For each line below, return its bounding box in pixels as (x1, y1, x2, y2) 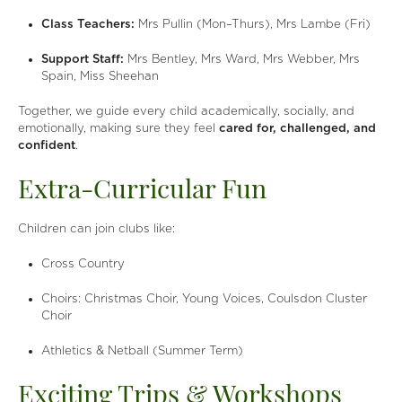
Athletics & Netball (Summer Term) (41, 344, 244, 357)
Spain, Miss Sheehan (41, 69, 160, 83)
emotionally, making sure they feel (18, 121, 219, 135)
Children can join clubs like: (18, 222, 175, 235)
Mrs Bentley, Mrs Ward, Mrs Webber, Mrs (124, 52, 361, 66)
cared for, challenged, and (219, 121, 376, 135)
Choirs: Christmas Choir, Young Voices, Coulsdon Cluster (41, 292, 368, 305)
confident (18, 138, 75, 152)
